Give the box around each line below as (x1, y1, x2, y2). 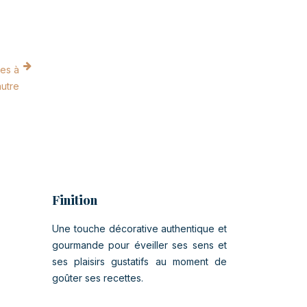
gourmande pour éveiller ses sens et (52, 239, 227, 251)
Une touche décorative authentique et (52, 223, 227, 234)
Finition (52, 192, 97, 208)
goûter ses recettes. (52, 272, 143, 284)
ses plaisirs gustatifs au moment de (52, 256, 227, 267)
